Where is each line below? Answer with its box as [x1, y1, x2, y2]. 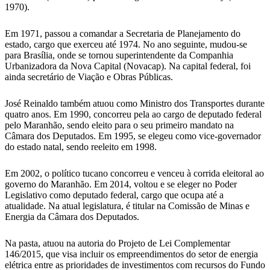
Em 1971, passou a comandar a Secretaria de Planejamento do [5, 28, 240, 39]
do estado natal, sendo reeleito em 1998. [5, 142, 157, 152]
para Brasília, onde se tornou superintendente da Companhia [5, 50, 233, 61]
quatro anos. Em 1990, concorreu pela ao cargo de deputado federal [5, 109, 262, 120]
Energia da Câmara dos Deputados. [5, 212, 139, 222]
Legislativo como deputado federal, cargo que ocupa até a [5, 190, 224, 201]
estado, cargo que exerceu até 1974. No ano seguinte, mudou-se [5, 39, 247, 50]
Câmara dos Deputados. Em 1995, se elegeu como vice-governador [5, 131, 261, 142]
